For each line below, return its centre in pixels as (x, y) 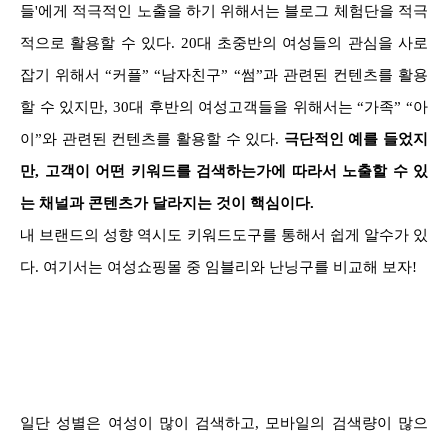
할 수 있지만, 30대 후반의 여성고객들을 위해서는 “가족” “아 (224, 106)
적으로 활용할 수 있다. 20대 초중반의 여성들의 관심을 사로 (224, 42)
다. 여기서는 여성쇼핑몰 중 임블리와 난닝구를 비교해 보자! (218, 266)
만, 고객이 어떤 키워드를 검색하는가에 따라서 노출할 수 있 (224, 170)
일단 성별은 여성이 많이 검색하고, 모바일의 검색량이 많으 (224, 422)
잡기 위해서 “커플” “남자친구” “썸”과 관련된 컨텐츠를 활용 (224, 74)
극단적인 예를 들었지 (355, 138)
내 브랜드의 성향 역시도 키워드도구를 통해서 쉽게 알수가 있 (224, 234)
